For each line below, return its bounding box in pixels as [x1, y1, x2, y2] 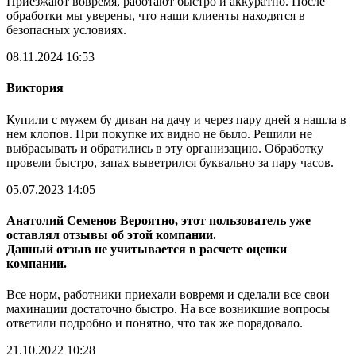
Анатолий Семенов [6, 214, 120, 228]
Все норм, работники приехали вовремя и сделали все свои [6, 288, 330, 302]
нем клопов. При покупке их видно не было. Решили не [6, 126, 312, 141]
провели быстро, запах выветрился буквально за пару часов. [6, 155, 334, 169]
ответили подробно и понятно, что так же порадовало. [6, 316, 303, 331]
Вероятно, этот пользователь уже [120, 214, 311, 228]
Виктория [6, 81, 64, 95]
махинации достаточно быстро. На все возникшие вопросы [6, 302, 330, 316]
